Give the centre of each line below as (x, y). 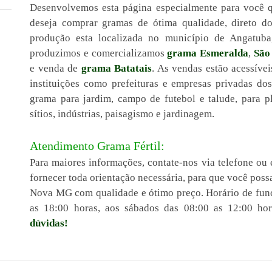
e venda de (56, 68)
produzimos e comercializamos (99, 53)
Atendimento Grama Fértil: (97, 146)
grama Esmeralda (208, 53)
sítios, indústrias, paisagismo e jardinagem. (122, 114)
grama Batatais (116, 68)
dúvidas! (49, 223)
